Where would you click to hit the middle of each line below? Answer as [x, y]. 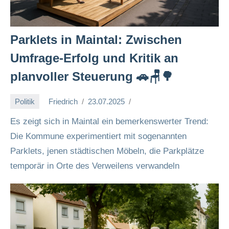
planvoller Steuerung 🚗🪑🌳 [92, 76]
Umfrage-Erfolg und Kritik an [94, 58]
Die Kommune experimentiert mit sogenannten [98, 136]
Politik [25, 101]
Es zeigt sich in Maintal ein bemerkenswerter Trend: [109, 121]
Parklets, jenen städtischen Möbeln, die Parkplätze [107, 151]
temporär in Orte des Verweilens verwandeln [95, 166]
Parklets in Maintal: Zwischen [96, 40]
